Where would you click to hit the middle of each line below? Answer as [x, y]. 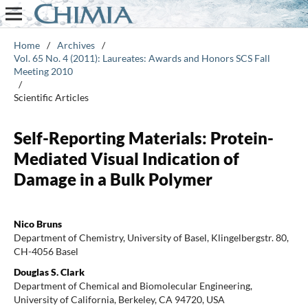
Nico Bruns [37, 223]
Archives [76, 45]
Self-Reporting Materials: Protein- [143, 137]
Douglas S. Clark [49, 272]
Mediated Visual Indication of [126, 158]
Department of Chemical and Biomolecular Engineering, [133, 285]
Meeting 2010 [43, 71]
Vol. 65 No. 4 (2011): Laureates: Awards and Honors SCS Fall [142, 58]
